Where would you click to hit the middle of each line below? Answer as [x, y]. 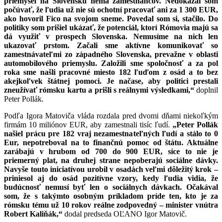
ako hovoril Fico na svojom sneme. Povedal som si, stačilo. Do [111, 18]
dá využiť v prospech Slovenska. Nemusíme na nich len [111, 36]
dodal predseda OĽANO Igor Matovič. [125, 214]
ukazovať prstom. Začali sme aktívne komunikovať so [111, 45]
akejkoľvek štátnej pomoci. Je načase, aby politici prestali [111, 81]
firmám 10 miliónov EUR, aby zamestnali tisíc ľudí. [87, 124]
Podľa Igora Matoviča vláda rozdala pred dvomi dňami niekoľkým [111, 115]
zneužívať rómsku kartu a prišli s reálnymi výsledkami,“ [99, 90]
